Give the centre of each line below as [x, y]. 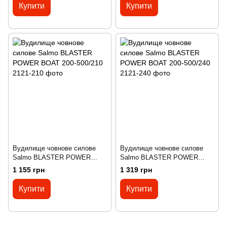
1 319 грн [136, 170]
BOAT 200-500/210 [41, 167]
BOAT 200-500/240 [148, 167]
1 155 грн [29, 170]
